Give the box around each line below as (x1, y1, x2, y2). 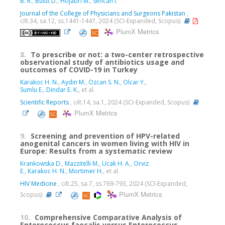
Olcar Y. (123, 78, 145, 86)
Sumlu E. (20, 85, 43, 94)
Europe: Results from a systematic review (20, 146, 172, 156)
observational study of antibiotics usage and (20, 57, 184, 67)
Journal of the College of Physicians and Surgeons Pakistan (20, 9, 185, 18)
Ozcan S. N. (88, 78, 120, 86)
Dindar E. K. (46, 85, 78, 94)
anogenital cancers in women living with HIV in (20, 139, 189, 148)
